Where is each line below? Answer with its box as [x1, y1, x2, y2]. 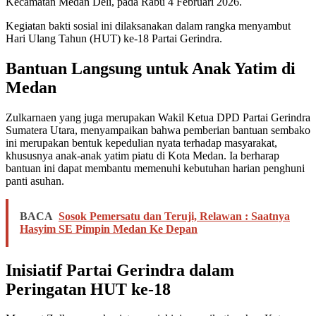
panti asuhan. [6, 174, 64, 187]
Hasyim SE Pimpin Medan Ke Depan [20, 222, 197, 235]
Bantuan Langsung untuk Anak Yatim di [6, 59, 296, 78]
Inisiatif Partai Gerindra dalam [6, 260, 234, 279]
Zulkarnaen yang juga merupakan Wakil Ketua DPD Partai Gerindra [6, 111, 310, 123]
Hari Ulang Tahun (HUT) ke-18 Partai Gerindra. [6, 32, 222, 44]
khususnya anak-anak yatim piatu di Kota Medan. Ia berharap [6, 149, 279, 162]
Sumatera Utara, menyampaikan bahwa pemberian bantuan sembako [6, 123, 310, 136]
